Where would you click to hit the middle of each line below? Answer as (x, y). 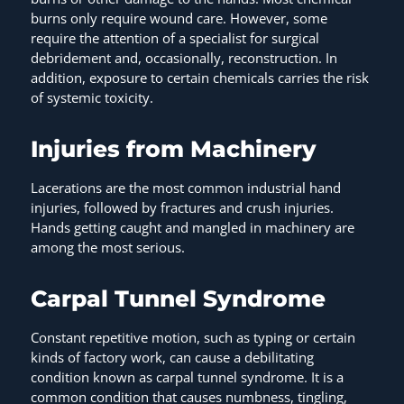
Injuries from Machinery (176, 149)
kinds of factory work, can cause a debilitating (172, 358)
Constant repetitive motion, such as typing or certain (193, 338)
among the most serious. (109, 248)
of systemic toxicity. (93, 98)
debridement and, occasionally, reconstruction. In (184, 58)
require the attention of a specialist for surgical (174, 38)
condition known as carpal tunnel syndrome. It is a (187, 377)
